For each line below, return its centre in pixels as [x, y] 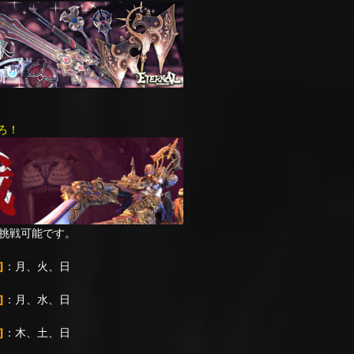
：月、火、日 [37, 265]
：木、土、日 [37, 332]
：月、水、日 [37, 299]
